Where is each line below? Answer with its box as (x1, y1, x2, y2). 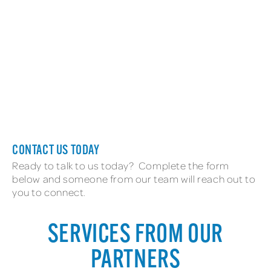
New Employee (106, 5, 165, 16)
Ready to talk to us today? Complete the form (12, 159, 230, 172)
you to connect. (12, 186, 86, 199)
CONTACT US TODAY (12, 144, 100, 158)
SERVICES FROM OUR (47, 223, 224, 249)
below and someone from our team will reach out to (12, 172, 256, 186)
